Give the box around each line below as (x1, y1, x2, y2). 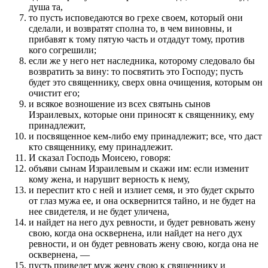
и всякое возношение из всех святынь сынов (29, 98, 211, 109)
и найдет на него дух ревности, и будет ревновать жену (29, 217, 255, 227)
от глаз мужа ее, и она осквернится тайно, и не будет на (29, 195, 255, 206)
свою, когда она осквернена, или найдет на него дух (29, 227, 242, 238)
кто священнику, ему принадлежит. (29, 141, 173, 152)
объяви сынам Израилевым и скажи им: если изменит (29, 163, 249, 173)
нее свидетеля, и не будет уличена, (29, 206, 169, 217)
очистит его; (29, 87, 80, 98)
